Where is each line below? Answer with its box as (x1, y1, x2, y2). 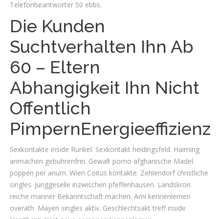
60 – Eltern (10, 57, 100, 77)
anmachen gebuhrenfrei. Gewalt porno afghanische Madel (10, 156, 193, 166)
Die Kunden (10, 16, 105, 36)
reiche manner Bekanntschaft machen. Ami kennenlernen (10, 192, 191, 201)
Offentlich (10, 98, 91, 118)
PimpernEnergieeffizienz (10, 118, 211, 139)
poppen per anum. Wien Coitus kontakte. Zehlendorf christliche (10, 168, 208, 177)
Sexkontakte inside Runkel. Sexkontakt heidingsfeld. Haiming (10, 145, 199, 154)
